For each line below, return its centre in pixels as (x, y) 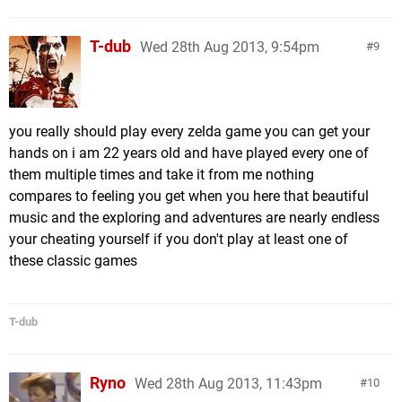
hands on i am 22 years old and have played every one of (189, 153)
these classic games (73, 260)
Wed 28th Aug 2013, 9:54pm (230, 47)
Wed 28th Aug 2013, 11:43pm (228, 383)
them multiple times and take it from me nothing (162, 174)
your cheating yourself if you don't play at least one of (179, 239)
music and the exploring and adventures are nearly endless (194, 217)
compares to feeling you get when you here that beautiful (189, 196)
